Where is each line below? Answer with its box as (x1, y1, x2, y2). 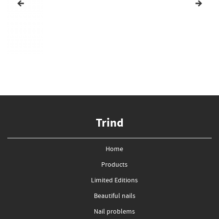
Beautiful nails (93, 191, 135, 202)
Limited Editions (91, 175, 138, 186)
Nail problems (94, 207, 135, 218)
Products (101, 160, 128, 171)
